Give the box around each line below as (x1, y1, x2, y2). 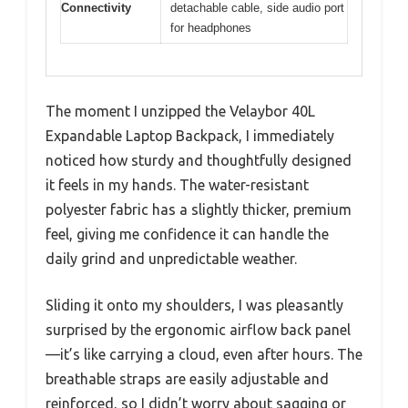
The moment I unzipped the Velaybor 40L (46, 102, 315, 119)
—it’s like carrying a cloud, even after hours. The (46, 345, 362, 362)
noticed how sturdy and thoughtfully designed (46, 151, 352, 168)
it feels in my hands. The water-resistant (46, 176, 309, 193)
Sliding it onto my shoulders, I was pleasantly (46, 296, 343, 313)
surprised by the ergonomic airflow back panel (46, 321, 351, 338)
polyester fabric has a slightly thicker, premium (46, 200, 352, 218)
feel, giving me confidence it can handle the (46, 225, 329, 242)
